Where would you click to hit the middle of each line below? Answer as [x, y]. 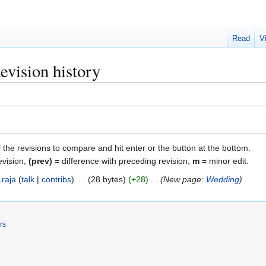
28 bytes [107, 179]
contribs [56, 179]
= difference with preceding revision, [122, 161]
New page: [184, 179]
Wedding [222, 179]
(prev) [40, 161]
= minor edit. [224, 161]
